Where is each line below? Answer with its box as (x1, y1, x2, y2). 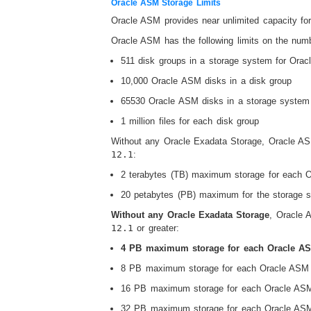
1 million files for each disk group (121, 115, 259, 126)
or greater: (133, 222, 179, 233)
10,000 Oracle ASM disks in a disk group (121, 75, 292, 86)
